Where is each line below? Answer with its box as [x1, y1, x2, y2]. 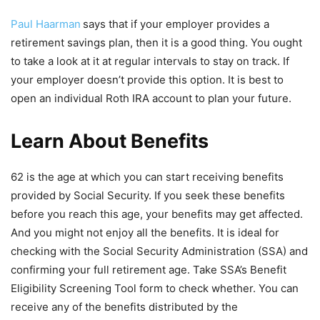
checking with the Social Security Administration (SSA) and [11, 244, 308, 259]
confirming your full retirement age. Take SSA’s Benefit [11, 263, 286, 277]
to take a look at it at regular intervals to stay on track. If [11, 54, 289, 69]
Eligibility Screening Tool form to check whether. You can [11, 281, 299, 296]
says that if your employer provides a [83, 17, 269, 31]
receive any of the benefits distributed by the [11, 300, 238, 314]
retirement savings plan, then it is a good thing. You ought [11, 36, 302, 50]
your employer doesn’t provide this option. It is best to [11, 73, 284, 87]
